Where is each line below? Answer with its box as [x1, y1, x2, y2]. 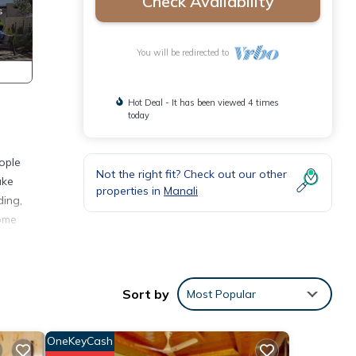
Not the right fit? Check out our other [96, 167, 287, 181]
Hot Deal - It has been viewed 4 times [127, 97, 279, 108]
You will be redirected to [137, 47, 234, 58]
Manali [164, 184, 198, 198]
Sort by [122, 285, 169, 302]
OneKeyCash [46, 333, 113, 348]
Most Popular [187, 286, 256, 301]
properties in [96, 184, 164, 198]
